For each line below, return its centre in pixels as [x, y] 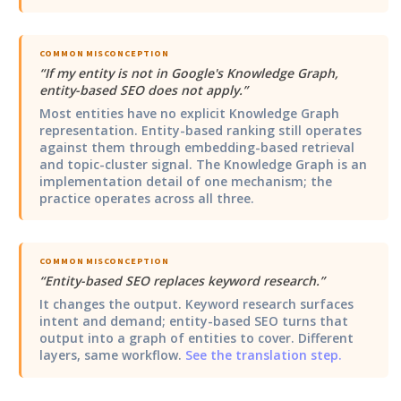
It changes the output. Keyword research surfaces [196, 304]
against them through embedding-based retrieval [196, 147]
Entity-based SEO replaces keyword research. [182, 281]
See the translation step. [263, 355]
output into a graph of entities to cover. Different [196, 338]
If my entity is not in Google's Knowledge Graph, [191, 73]
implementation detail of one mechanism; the [185, 181]
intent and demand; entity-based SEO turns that [193, 321]
